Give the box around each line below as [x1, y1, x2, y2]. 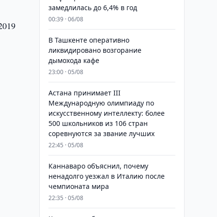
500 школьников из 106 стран [48, 119, 148, 128]
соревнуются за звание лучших [48, 129, 155, 138]
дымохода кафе [48, 56, 99, 65]
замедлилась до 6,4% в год [48, 3, 137, 12]
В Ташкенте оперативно [48, 35, 129, 45]
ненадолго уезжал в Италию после [48, 171, 165, 181]
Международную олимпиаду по [48, 98, 154, 108]
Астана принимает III [48, 88, 121, 97]
